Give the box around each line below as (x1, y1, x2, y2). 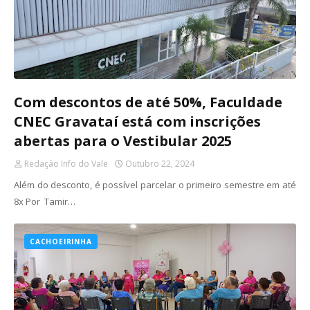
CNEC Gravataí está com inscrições (14, 112, 261, 131)
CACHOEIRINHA (30, 237, 92, 246)
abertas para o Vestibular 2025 (14, 131, 232, 150)
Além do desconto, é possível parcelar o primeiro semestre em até (14, 179, 296, 191)
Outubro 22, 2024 (125, 158, 194, 170)
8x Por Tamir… (14, 195, 75, 208)
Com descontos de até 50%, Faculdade (14, 93, 282, 111)
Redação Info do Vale (24, 158, 108, 170)
